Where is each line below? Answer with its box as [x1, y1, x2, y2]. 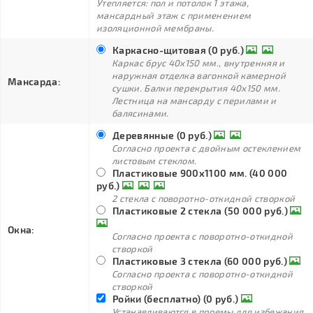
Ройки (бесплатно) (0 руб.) [112, 293, 239, 305]
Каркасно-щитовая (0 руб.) [112, 44, 245, 56]
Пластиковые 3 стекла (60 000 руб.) [112, 255, 287, 267]
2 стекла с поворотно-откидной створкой [112, 193, 296, 204]
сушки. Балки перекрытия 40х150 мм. [112, 82, 280, 94]
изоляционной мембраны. [96, 22, 214, 34]
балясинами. [112, 108, 169, 119]
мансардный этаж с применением [96, 10, 252, 21]
